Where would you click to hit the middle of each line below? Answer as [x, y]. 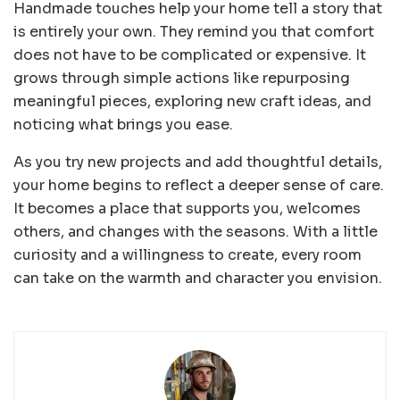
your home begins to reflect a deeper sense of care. [199, 185]
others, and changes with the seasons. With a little [196, 231]
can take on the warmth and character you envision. [198, 278]
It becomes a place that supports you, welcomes [187, 208]
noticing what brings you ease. [123, 124]
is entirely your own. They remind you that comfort [194, 31]
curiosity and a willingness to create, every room [187, 254]
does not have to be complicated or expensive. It [190, 54]
